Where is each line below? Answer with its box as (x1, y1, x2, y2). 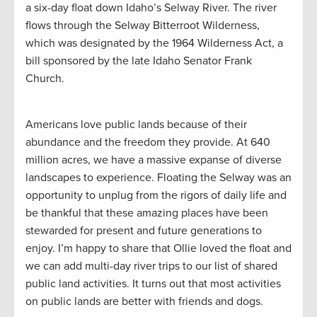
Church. (25, 71, 64, 86)
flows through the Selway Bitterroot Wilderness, (25, 18, 260, 33)
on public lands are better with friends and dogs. (25, 294, 263, 309)
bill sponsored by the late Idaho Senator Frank (25, 54, 252, 69)
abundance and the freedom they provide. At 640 (25, 135, 270, 150)
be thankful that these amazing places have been (25, 206, 268, 221)
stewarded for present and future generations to (25, 224, 262, 238)
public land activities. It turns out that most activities (25, 277, 281, 292)
